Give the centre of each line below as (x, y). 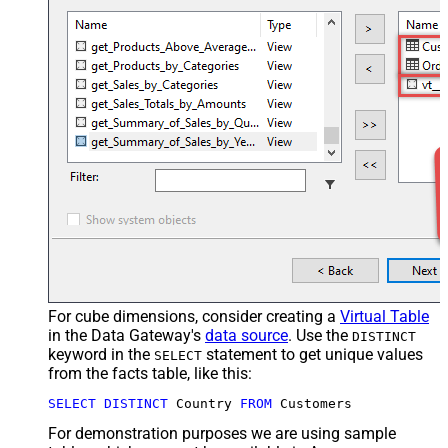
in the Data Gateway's (126, 336)
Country (204, 404)
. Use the (320, 336)
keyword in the (101, 355)
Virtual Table (384, 317)
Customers (312, 404)
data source (246, 336)
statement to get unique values (312, 355)
